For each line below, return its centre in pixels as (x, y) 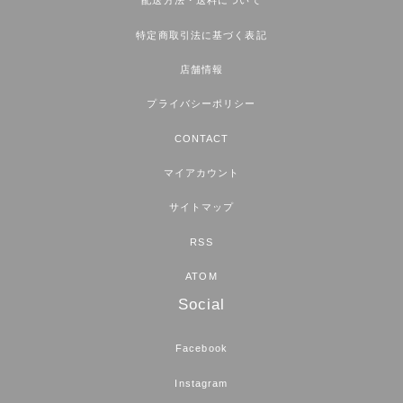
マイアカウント (201, 173)
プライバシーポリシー (201, 104)
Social (201, 305)
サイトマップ (201, 207)
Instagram (201, 383)
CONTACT (201, 138)
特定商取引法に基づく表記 (201, 35)
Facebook (201, 349)
